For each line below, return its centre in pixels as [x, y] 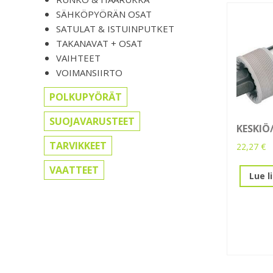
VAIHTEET [78, 58]
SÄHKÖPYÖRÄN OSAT [104, 14]
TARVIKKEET [78, 146]
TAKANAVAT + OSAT [99, 44]
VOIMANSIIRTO [89, 73]
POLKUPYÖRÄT [86, 97]
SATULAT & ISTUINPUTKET [115, 29]
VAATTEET [74, 170]
